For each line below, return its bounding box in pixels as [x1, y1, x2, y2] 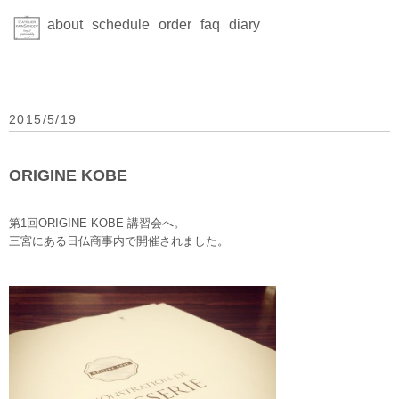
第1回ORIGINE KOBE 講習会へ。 [9, 216, 185, 230]
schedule [92, 17, 150, 32]
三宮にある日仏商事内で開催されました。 [9, 234, 229, 248]
